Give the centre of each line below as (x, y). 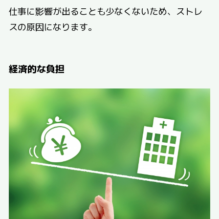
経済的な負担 (36, 68)
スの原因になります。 (53, 27)
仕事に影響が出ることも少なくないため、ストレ (105, 11)
